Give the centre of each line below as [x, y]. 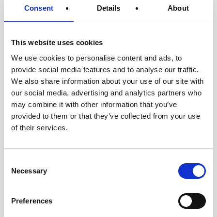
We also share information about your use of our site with [108, 81]
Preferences [32, 201]
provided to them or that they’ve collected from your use [106, 116]
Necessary [29, 170]
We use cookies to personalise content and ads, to [97, 58]
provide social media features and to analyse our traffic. [105, 69]
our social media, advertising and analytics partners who [106, 93]
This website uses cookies [57, 42]
